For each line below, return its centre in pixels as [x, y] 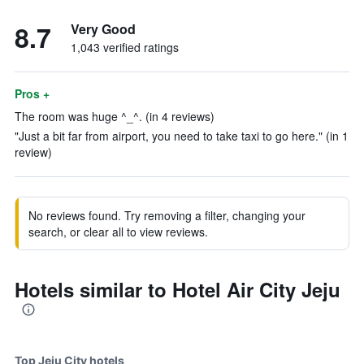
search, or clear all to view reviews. [118, 232]
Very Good [103, 29]
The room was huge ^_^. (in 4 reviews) [115, 116]
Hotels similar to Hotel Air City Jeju [178, 289]
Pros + [32, 93]
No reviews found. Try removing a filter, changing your [167, 215]
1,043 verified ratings [125, 47]
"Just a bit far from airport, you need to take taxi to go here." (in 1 [182, 136]
